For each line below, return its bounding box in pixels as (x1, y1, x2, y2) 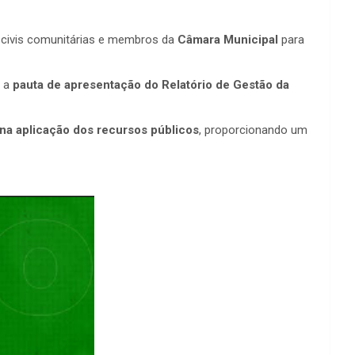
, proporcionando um (199, 123, 307, 138)
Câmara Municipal (177, 32, 278, 48)
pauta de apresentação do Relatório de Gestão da (13, 78, 289, 93)
